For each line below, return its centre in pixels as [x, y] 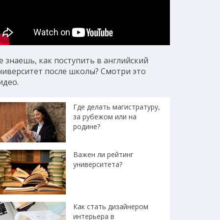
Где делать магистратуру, [117, 107]
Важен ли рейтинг [103, 154]
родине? [87, 126]
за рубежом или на [105, 116]
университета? [98, 164]
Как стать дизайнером [111, 207]
